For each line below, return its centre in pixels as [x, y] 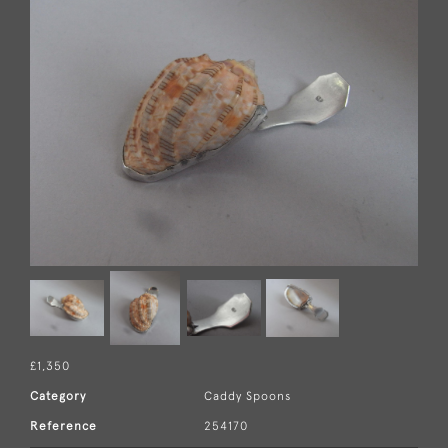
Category [58, 395]
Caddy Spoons [248, 395]
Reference [63, 425]
